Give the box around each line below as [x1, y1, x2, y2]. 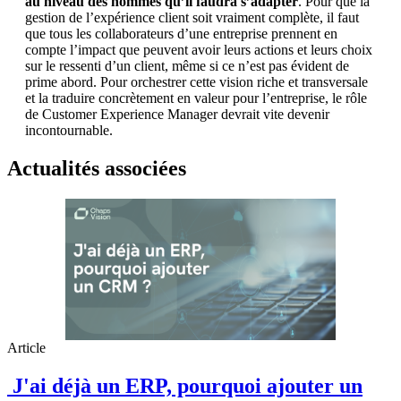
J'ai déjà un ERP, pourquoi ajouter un [7, 373, 363, 397]
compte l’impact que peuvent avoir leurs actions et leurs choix [25, 41, 372, 57]
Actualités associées [7, 156, 186, 180]
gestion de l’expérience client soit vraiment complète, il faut [25, 9, 359, 25]
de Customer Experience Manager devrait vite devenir [25, 106, 329, 122]
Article [7, 339, 46, 355]
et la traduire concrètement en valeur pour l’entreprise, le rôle [25, 90, 367, 106]
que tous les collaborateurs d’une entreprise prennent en [25, 25, 337, 41]
